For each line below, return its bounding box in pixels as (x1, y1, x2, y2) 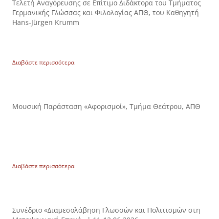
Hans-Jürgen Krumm (12, 17, 79, 27)
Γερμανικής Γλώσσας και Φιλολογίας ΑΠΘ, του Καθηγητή (12, 7, 199, 17)
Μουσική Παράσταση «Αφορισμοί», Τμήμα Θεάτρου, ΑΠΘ (12, 101, 200, 111)
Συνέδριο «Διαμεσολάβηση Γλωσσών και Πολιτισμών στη (12, 205, 200, 215)
